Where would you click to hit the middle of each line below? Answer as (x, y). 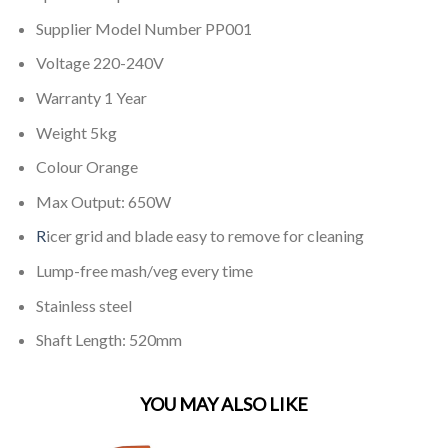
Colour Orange (86, 167)
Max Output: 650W (103, 201)
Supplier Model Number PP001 (143, 28)
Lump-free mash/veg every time (144, 270)
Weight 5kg (76, 132)
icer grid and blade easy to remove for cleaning (204, 236)
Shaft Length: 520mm (108, 340)
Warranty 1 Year (91, 97)
